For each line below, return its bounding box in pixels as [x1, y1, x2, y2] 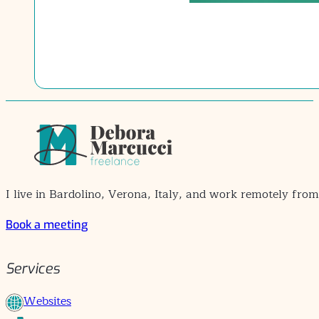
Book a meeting [6, 217, 88, 233]
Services [6, 259, 60, 278]
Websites [23, 291, 71, 310]
